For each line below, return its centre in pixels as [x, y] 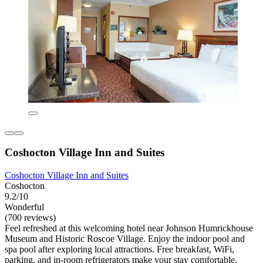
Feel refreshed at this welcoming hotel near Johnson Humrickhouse [129, 228]
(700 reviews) [30, 217]
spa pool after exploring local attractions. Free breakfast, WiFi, [119, 249]
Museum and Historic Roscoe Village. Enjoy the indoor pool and [125, 238]
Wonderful [24, 207]
